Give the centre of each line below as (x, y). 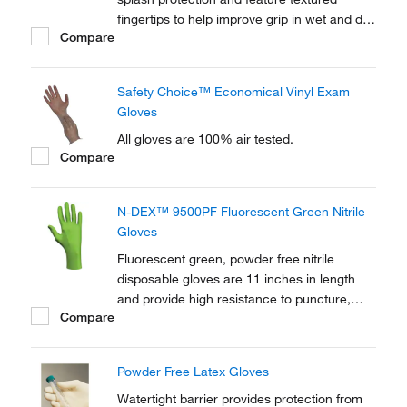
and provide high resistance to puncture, (234, 299)
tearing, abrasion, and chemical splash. (231, 319)
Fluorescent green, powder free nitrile (226, 259)
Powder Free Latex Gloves (193, 372)
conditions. (149, 39)
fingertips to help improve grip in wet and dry (245, 19)
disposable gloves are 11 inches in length (236, 279)
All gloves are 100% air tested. (205, 139)
